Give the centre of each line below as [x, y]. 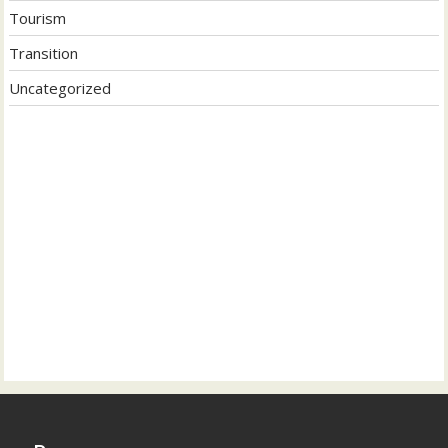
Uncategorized [60, 88]
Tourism [38, 18]
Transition [44, 53]
